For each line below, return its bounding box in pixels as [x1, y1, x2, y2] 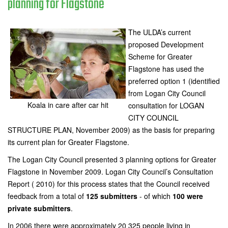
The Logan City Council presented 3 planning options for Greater [8, 154, 216, 164]
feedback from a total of [8, 191, 86, 201]
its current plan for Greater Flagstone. [8, 137, 129, 147]
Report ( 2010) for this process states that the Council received [8, 179, 210, 189]
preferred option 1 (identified [128, 76, 220, 86]
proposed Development [128, 39, 204, 49]
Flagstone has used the [128, 64, 204, 74]
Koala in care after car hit [27, 99, 108, 110]
